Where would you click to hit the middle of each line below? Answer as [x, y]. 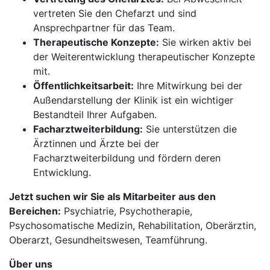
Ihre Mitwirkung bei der [188, 86]
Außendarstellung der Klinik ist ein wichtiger [133, 100]
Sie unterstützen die [190, 129]
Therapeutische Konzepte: [96, 42]
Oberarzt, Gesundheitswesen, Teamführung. [108, 240]
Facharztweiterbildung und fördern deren [127, 158]
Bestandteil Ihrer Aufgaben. [95, 115]
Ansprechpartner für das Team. [104, 28]
